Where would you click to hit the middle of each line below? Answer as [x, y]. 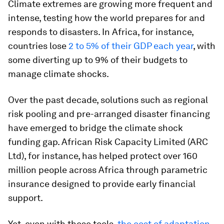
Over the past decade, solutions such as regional [108, 100]
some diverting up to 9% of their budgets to [98, 60]
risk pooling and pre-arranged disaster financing [109, 114]
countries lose [38, 46]
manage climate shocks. [58, 74]
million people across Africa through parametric [108, 170]
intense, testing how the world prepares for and [106, 18]
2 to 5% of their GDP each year [131, 46]
